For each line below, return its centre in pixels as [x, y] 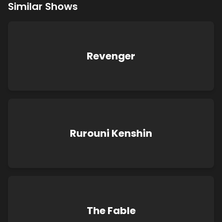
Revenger [111, 56]
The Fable [111, 211]
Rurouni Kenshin [111, 133]
